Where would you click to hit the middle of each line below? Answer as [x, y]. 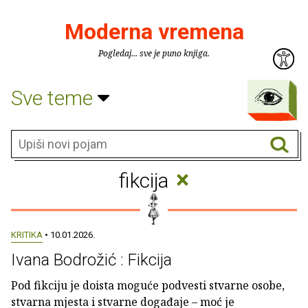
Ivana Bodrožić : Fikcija [91, 260]
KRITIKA [27, 235]
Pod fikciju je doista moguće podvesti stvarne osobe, [148, 285]
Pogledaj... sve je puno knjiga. [154, 53]
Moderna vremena [154, 32]
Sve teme [54, 98]
